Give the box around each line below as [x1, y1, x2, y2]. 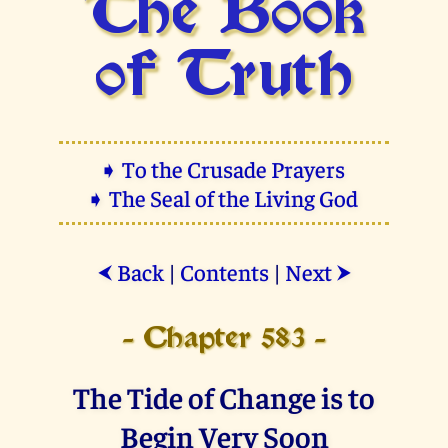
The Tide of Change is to [73, 376, 375, 416]
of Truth [94, 49, 354, 107]
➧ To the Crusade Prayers [99, 153, 349, 183]
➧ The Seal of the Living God [86, 182, 362, 212]
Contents [179, 256, 269, 286]
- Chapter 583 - [121, 326, 327, 352]
